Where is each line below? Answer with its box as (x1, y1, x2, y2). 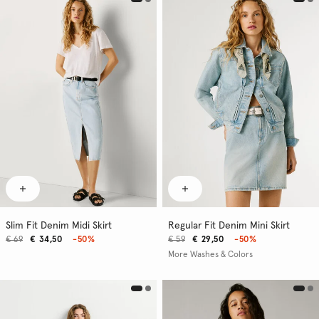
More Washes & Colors (168, 250, 253, 259)
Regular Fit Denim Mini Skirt (168, 220, 290, 231)
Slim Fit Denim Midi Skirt (6, 220, 112, 231)
